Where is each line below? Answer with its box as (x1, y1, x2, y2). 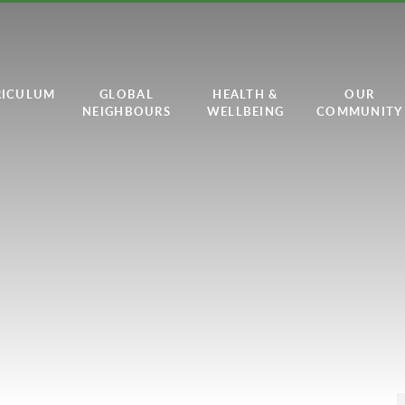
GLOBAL (99, 86, 154, 102)
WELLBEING (206, 103, 285, 119)
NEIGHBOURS (82, 103, 171, 119)
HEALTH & (212, 86, 278, 102)
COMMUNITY (316, 103, 403, 119)
